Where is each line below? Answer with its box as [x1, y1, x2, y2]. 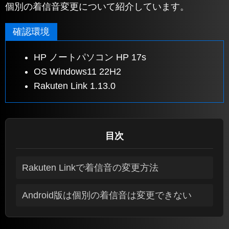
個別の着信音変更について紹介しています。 [5, 1, 189, 12]
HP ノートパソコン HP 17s [34, 52, 146, 62]
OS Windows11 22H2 [34, 66, 121, 77]
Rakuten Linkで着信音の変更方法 [22, 162, 158, 173]
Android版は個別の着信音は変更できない [22, 190, 192, 200]
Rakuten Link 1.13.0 [34, 80, 116, 91]
